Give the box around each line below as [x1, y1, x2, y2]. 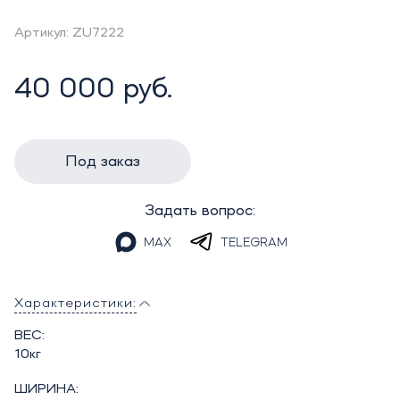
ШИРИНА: [13, 382, 79, 396]
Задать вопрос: [145, 203, 256, 219]
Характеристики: [13, 296, 137, 311]
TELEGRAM [221, 237, 288, 249]
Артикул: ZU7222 [13, 26, 124, 40]
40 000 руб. [13, 75, 172, 104]
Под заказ [64, 154, 140, 170]
